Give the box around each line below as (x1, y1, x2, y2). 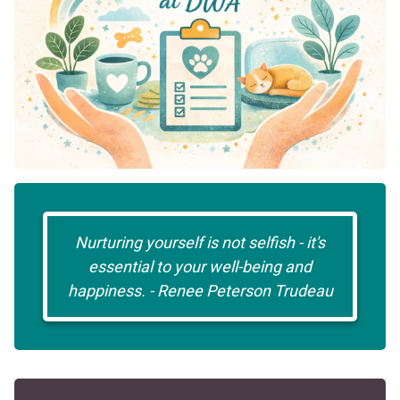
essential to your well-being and (88, 257, 312, 277)
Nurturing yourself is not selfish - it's (75, 233, 325, 253)
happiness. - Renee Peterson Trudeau (67, 281, 333, 301)
